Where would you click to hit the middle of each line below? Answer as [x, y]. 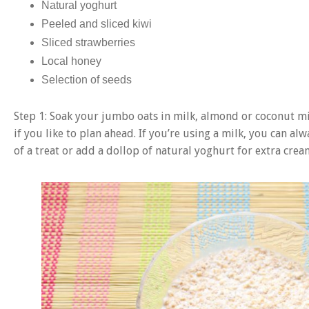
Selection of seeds [87, 80]
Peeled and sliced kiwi [97, 24]
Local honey [71, 61]
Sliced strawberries [88, 43]
